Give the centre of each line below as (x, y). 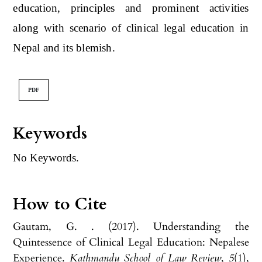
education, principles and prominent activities (131, 8)
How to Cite (60, 204)
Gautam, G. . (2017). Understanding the (131, 226)
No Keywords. (46, 157)
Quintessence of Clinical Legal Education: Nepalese (131, 242)
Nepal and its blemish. (64, 47)
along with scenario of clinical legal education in (131, 27)
